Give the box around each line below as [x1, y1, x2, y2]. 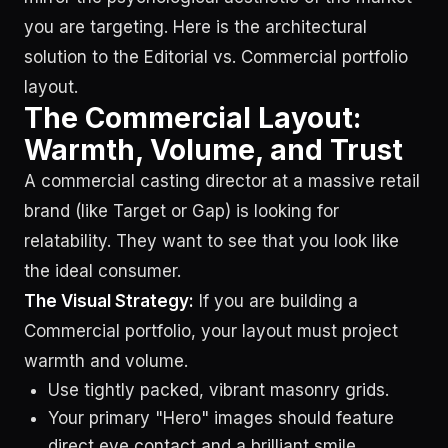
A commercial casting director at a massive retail [24, 171, 420, 191]
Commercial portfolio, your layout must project [24, 321, 398, 341]
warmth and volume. [24, 351, 188, 371]
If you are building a [194, 291, 358, 311]
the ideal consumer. [24, 261, 181, 281]
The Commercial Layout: [24, 101, 361, 135]
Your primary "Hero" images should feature [48, 408, 394, 428]
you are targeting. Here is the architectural [24, 17, 367, 37]
